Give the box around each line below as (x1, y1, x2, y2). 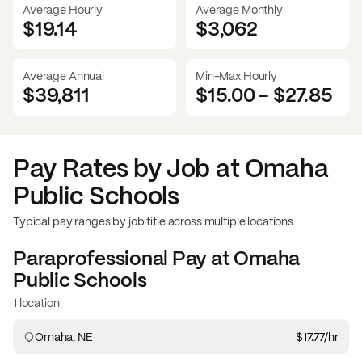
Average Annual (23, 68, 105, 83)
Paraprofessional (13, 245, 169, 271)
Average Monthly (196, 2, 283, 17)
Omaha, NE (35, 329, 93, 344)
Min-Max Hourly (196, 68, 278, 83)
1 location (13, 295, 60, 310)
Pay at (168, 245, 234, 271)
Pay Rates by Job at (13, 152, 245, 184)
